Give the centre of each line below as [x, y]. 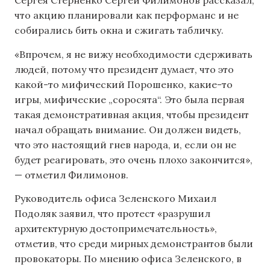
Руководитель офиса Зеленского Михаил [115, 199]
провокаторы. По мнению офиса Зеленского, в [128, 259]
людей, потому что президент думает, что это [124, 69]
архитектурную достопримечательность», [116, 229]
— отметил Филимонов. [71, 174]
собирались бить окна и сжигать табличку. [119, 30]
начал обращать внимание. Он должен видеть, [128, 129]
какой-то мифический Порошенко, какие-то [124, 84]
